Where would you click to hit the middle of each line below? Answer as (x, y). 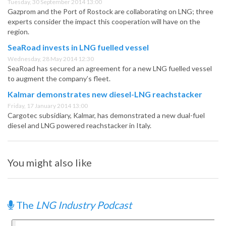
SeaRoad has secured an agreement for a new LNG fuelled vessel (110, 69)
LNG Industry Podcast (84, 205)
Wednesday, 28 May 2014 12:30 (51, 59)
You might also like (50, 163)
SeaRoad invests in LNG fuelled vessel (78, 47)
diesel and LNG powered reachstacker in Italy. (79, 126)
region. (18, 32)
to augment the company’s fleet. (59, 79)
